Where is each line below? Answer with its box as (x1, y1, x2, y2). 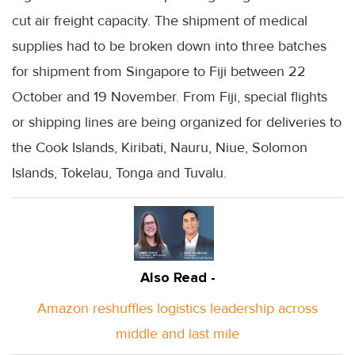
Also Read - (139, 268, 216, 286)
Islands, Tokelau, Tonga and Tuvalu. (12, 163, 227, 181)
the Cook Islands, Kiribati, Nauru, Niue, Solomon (12, 138, 307, 156)
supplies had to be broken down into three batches (12, 36, 326, 55)
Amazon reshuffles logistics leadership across (37, 299, 318, 317)
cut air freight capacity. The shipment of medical (12, 11, 307, 29)
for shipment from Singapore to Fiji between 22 (12, 62, 306, 80)
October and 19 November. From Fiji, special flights (12, 87, 327, 105)
